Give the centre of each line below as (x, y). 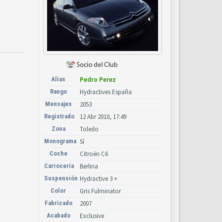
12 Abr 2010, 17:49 (103, 117)
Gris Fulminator (100, 191)
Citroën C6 (94, 154)
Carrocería (59, 166)
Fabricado (58, 203)
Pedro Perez (98, 80)
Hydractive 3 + (99, 179)
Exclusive (92, 216)
